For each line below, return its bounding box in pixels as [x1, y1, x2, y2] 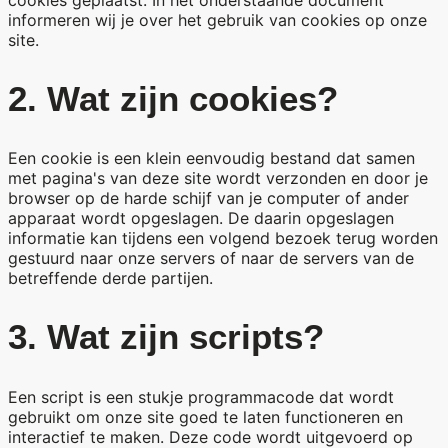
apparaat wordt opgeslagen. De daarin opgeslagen [8, 208, 394, 229]
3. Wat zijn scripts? [8, 317, 324, 357]
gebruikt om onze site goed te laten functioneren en [8, 406, 403, 427]
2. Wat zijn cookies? [8, 78, 338, 118]
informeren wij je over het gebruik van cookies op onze [8, 9, 427, 30]
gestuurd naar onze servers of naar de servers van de [8, 248, 414, 269]
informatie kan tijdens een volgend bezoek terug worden [8, 228, 438, 249]
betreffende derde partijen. [8, 268, 213, 289]
